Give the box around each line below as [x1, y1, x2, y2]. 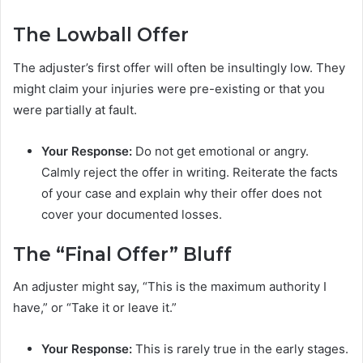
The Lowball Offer [13, 23, 189, 47]
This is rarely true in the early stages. [132, 341, 348, 357]
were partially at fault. [13, 101, 137, 117]
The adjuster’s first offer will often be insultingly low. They [13, 59, 345, 75]
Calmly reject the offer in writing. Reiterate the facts [41, 164, 338, 180]
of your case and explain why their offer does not [41, 185, 322, 201]
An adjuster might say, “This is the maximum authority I [13, 279, 327, 295]
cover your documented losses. [41, 206, 222, 222]
